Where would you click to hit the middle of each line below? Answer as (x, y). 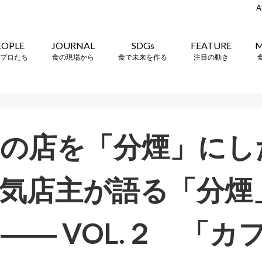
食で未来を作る (143, 57)
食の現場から (73, 57)
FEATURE (211, 45)
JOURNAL (73, 45)
